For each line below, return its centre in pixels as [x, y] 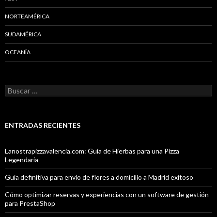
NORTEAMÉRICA [27, 16]
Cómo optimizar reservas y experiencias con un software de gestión [107, 195]
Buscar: [16, 89]
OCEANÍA [18, 52]
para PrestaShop [30, 203]
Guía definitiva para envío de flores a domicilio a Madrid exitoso [99, 177]
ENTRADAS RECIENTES [43, 125]
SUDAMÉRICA [23, 34]
